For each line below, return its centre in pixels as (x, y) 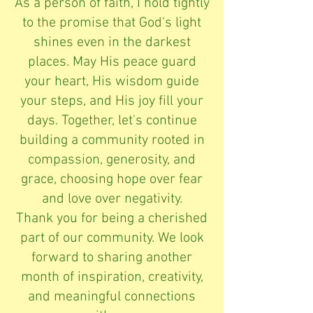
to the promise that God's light (112, 23)
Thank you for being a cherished (112, 218)
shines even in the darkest (112, 42)
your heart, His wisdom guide (112, 81)
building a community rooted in (112, 140)
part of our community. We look (112, 238)
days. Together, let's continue (112, 121)
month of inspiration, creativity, (112, 277)
